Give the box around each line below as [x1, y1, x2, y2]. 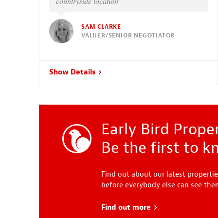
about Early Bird [152, 203, 211, 213]
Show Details [49, 68, 97, 77]
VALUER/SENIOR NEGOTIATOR [81, 31, 175, 39]
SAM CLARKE [81, 22, 121, 31]
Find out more [101, 203, 153, 213]
